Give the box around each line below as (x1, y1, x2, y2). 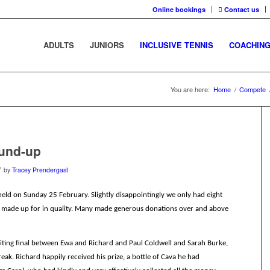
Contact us (222, 5, 259, 14)
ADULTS (43, 39, 74, 51)
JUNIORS (90, 39, 124, 51)
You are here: (171, 84, 210, 94)
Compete (239, 84, 266, 94)
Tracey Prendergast (12, 165, 68, 174)
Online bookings (152, 5, 206, 14)
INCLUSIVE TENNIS (140, 39, 213, 51)
